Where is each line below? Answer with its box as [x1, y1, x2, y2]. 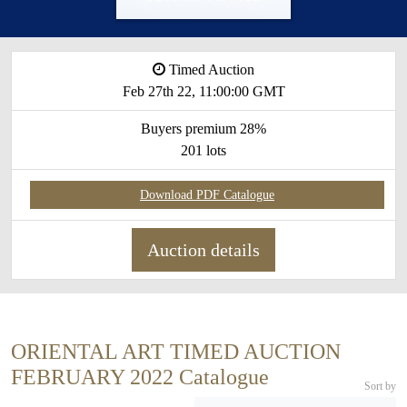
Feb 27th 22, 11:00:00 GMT [122, 84, 285, 100]
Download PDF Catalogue [140, 188, 274, 203]
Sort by [364, 380, 396, 393]
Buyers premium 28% [141, 121, 266, 137]
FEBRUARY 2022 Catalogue [11, 365, 269, 390]
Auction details [147, 240, 260, 261]
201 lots [181, 143, 226, 159]
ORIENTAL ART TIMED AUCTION [11, 340, 341, 364]
